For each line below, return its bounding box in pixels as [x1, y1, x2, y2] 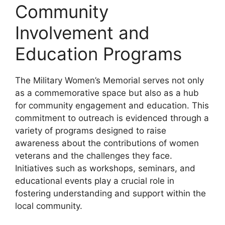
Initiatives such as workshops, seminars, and [15, 163, 195, 174]
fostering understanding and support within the [15, 188, 206, 199]
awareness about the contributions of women [15, 138, 199, 149]
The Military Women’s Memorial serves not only [15, 75, 204, 86]
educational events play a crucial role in [15, 176, 174, 186]
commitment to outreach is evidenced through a [15, 113, 209, 124]
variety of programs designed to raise [15, 126, 166, 136]
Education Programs [15, 43, 182, 65]
